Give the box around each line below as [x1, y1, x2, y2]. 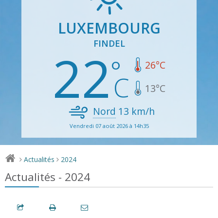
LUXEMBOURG [57, 18, 161, 38]
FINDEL [93, 37, 125, 49]
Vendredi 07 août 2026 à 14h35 [69, 122, 149, 129]
